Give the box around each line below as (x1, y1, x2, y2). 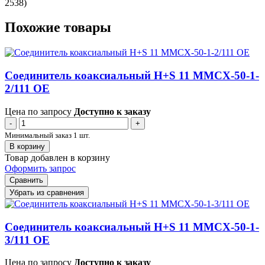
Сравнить (9, 175, 43, 185)
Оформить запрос (5, 163, 76, 173)
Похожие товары (5, 20, 111, 35)
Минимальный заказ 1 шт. (5, 130, 90, 140)
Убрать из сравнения (9, 188, 84, 197)
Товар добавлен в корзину (5, 152, 110, 163)
